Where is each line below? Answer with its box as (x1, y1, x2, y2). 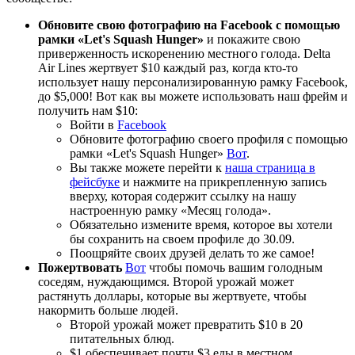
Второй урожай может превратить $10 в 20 (70, 317, 303, 331)
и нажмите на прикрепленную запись (120, 174, 326, 189)
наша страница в (225, 160, 315, 174)
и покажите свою (207, 32, 300, 46)
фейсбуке (70, 174, 120, 189)
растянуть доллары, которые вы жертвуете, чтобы (38, 288, 307, 303)
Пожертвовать (38, 260, 122, 274)
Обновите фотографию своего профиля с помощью (70, 132, 348, 146)
